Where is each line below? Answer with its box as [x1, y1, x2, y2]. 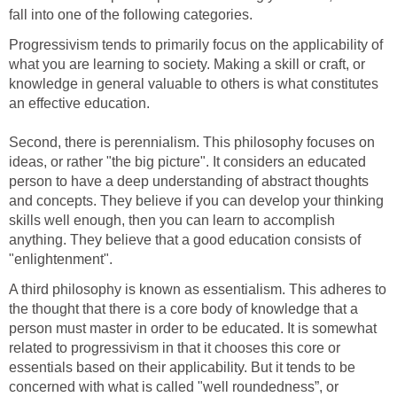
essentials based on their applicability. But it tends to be [9, 359, 355, 375]
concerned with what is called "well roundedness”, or [9, 378, 339, 394]
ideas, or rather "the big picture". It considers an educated [9, 153, 366, 169]
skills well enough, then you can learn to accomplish [9, 212, 335, 228]
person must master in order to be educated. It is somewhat [9, 320, 377, 336]
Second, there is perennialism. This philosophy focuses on [9, 134, 375, 150]
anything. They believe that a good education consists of [9, 231, 361, 247]
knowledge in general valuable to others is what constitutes [9, 75, 378, 91]
